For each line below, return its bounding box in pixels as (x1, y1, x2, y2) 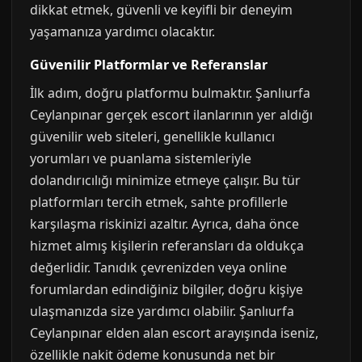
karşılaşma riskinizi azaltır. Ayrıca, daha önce (30, 215, 299, 233)
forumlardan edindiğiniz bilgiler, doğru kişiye (30, 280, 303, 298)
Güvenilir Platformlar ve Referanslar (30, 56, 267, 74)
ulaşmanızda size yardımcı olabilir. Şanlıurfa (30, 302, 294, 320)
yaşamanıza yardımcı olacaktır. (30, 23, 215, 40)
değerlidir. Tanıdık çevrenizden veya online (30, 259, 287, 276)
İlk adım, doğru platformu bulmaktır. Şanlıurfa (30, 84, 310, 102)
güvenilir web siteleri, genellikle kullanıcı (30, 128, 275, 145)
